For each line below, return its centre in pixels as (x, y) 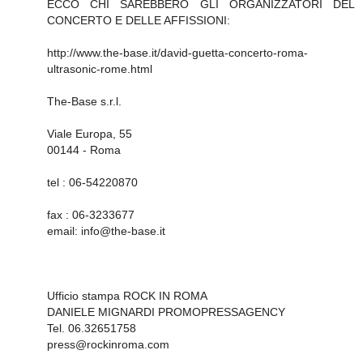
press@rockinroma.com (108, 344)
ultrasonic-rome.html (100, 69)
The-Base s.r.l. (84, 101)
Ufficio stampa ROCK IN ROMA (127, 296)
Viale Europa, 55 (90, 134)
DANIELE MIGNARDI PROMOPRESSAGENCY (166, 312)
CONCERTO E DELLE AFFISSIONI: (139, 20)
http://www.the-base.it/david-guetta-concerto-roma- (177, 53)
